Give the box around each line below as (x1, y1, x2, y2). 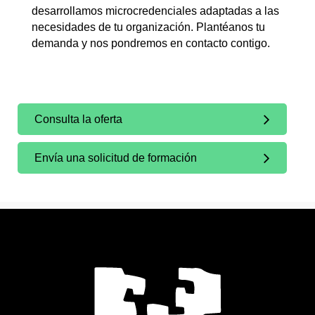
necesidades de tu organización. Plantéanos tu (32, 20, 265, 33)
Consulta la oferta (34, 112, 122, 125)
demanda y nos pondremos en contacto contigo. (32, 37, 270, 49)
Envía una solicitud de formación (34, 151, 197, 164)
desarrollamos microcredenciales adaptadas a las (32, 4, 279, 17)
